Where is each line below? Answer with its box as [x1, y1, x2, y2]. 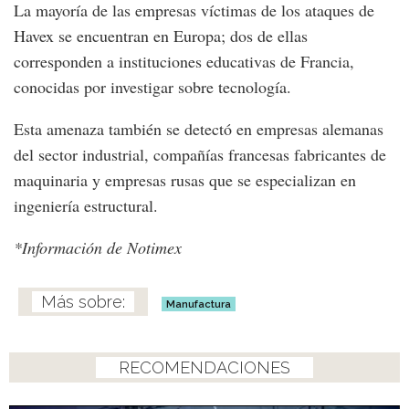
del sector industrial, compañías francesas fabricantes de [14, 142, 386, 165]
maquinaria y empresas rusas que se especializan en [14, 168, 356, 191]
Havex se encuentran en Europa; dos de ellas [14, 24, 308, 47]
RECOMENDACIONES [119, 357, 290, 377]
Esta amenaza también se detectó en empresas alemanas [14, 117, 383, 140]
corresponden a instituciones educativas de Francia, [14, 49, 354, 72]
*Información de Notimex [14, 236, 182, 258]
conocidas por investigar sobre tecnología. [14, 75, 291, 98]
